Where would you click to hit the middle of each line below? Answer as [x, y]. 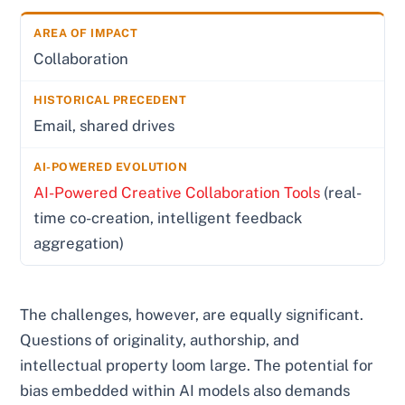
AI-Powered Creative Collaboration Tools [177, 193]
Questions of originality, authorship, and [160, 340]
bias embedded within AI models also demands [185, 391]
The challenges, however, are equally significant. [192, 315]
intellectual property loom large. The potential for [197, 366]
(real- [341, 193]
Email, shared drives [104, 126]
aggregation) [79, 244]
